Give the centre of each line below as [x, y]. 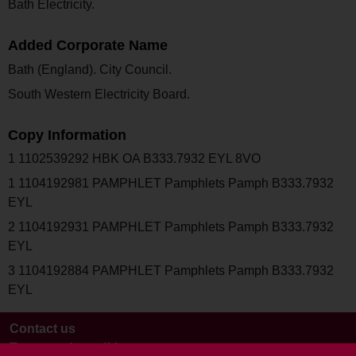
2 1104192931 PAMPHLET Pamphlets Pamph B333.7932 [171, 226]
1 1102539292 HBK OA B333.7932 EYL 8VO [134, 159]
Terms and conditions [75, 347]
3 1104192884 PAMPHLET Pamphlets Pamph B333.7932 [171, 270]
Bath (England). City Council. [90, 70]
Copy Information [67, 135]
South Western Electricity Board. [99, 94]
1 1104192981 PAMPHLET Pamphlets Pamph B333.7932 [171, 184]
